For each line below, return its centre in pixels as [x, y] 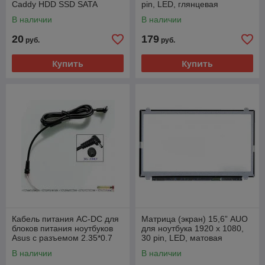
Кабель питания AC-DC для [65, 219]
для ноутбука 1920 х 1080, [193, 229]
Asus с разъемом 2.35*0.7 [62, 238]
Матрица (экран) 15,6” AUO [195, 219]
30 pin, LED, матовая [182, 238]
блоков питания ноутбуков [62, 229]
